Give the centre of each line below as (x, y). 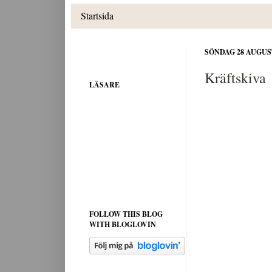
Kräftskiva (235, 77)
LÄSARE (104, 84)
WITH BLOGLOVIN (123, 224)
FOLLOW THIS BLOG (126, 214)
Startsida (97, 16)
